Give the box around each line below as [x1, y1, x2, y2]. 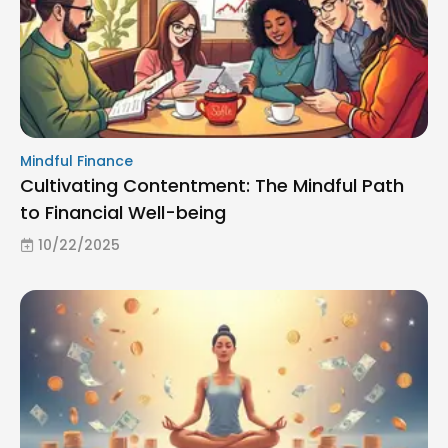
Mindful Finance [20, 150, 133, 171]
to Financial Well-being [20, 199, 226, 225]
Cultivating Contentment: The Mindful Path [20, 172, 404, 198]
